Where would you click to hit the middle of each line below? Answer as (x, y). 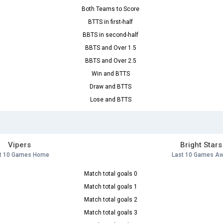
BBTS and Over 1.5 (111, 48)
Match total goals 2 (111, 200)
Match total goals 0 (111, 174)
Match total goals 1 (111, 187)
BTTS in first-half (111, 22)
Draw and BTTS (111, 87)
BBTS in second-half (111, 35)
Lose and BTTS (111, 100)
